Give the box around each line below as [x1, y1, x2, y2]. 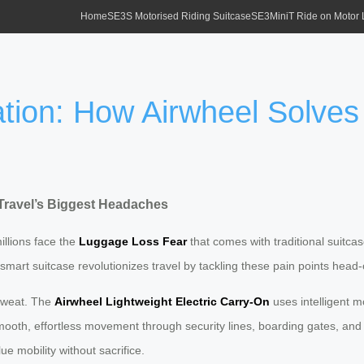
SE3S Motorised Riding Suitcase [107, 11, 251, 23]
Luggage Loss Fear [79, 234, 187, 248]
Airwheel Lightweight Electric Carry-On [54, 294, 270, 308]
